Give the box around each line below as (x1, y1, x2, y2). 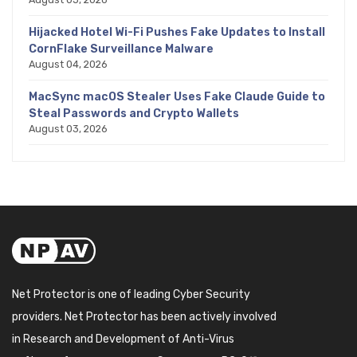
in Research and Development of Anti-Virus (12, 331, 234, 346)
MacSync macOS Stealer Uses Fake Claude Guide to (29, 89, 325, 104)
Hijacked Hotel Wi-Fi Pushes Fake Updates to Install (29, 25, 325, 39)
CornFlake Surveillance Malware (29, 41, 214, 56)
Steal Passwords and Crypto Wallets (29, 106, 239, 120)
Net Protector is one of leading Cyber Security (12, 287, 250, 301)
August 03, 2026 (29, 122, 108, 135)
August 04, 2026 (29, 57, 108, 70)
